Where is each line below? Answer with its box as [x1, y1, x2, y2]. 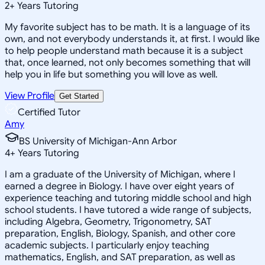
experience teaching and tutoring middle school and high [5, 192, 251, 204]
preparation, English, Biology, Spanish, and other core [5, 227, 235, 240]
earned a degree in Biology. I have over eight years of [5, 180, 234, 192]
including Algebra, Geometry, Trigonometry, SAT [5, 215, 211, 228]
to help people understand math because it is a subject [5, 44, 243, 57]
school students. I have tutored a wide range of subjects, [5, 203, 251, 216]
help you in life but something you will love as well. [5, 68, 218, 80]
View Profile [5, 89, 54, 102]
